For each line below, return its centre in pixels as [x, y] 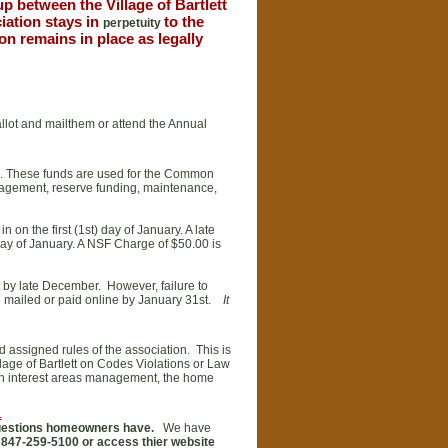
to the [183, 21]
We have [182, 428]
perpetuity [133, 23]
